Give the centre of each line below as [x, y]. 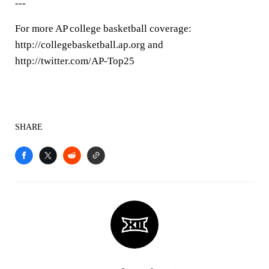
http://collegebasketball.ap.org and [89, 45]
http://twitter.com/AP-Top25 [75, 61]
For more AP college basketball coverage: [103, 29]
